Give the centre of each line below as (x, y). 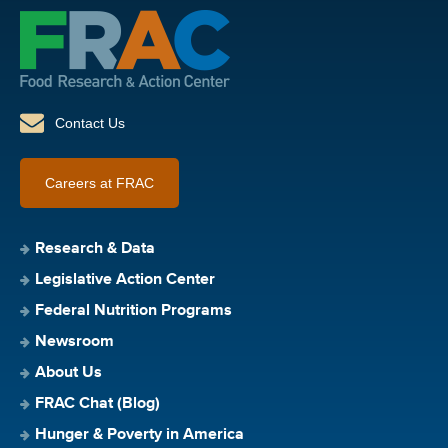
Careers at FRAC (99, 182)
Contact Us (90, 122)
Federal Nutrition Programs (133, 310)
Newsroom (74, 341)
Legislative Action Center (125, 279)
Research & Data (95, 248)
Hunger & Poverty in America (139, 434)
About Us (68, 372)
